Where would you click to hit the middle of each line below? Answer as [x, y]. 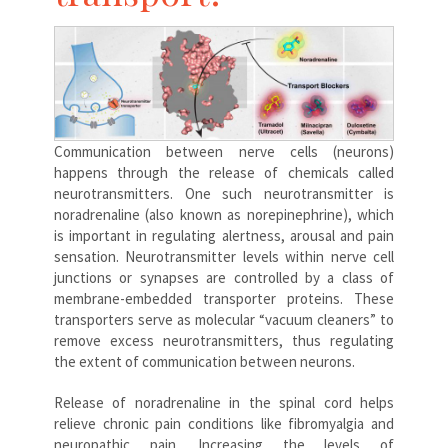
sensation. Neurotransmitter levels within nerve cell [224, 256]
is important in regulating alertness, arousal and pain [224, 235]
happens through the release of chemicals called [224, 172]
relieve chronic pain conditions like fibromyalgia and [224, 423]
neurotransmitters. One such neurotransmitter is [224, 193]
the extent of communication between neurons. [204, 361]
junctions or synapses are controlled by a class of [224, 277]
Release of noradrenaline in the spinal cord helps [224, 402]
